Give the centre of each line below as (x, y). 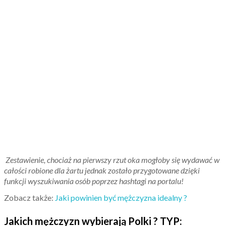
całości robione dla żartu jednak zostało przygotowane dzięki (102, 170)
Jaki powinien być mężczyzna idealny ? (121, 197)
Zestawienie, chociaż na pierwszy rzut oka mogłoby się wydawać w (112, 160)
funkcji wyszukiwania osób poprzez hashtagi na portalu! (94, 181)
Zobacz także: (30, 197)
